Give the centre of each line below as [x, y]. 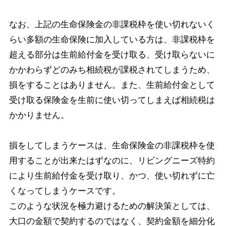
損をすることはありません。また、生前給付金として [112, 85]
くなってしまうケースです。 [65, 191]
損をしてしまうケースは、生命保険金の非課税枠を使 [112, 145]
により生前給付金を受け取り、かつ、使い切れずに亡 [112, 176]
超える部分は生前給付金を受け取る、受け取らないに [112, 54]
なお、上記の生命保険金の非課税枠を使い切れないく [112, 24]
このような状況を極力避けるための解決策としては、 [112, 206]
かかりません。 [39, 115]
